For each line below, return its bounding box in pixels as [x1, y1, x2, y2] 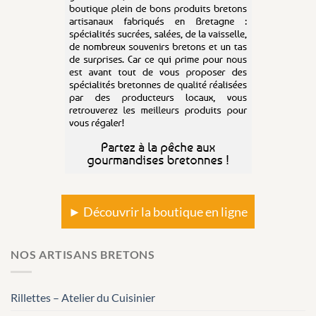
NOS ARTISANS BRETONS [11, 248, 155, 262]
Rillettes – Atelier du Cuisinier [11, 290, 155, 304]
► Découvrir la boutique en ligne [68, 204, 248, 220]
